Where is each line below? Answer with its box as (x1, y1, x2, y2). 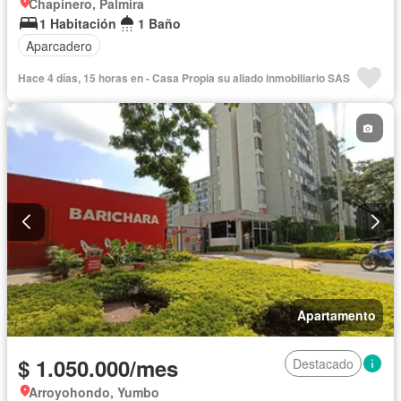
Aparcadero (26, 36, 92, 55)
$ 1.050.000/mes (18, 352, 178, 383)
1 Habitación (39, 14, 116, 33)
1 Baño (138, 14, 181, 33)
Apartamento (297, 305, 376, 324)
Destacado (293, 354, 354, 372)
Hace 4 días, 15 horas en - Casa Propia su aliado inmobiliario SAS (18, 70, 350, 87)
